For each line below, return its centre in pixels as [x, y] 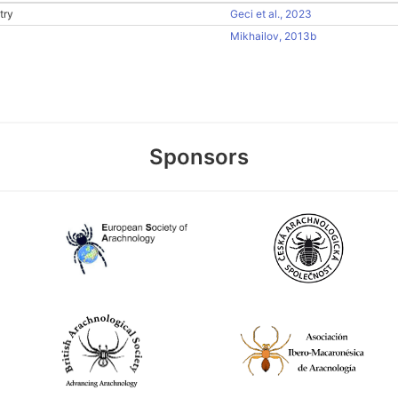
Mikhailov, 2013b [273, 36]
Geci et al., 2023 [271, 14]
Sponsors [199, 157]
